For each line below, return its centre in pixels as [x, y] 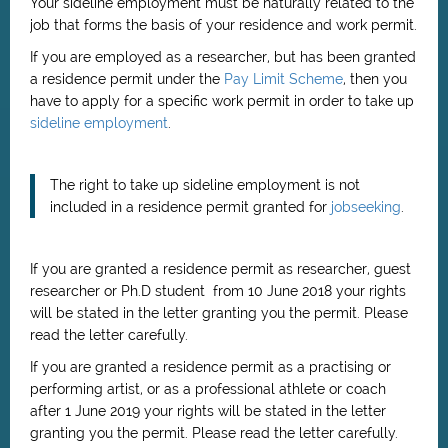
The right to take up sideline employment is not [205, 185]
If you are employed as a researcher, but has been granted [223, 57]
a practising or [344, 367]
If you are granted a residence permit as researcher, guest [220, 269]
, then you [375, 79]
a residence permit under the [127, 79]
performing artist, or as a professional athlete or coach [208, 389]
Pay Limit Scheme [283, 79]
